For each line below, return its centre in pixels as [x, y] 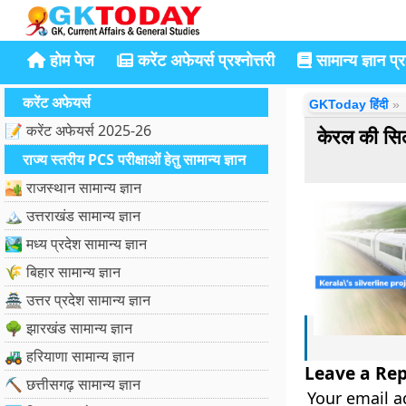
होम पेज [70, 60]
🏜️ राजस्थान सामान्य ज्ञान [73, 188]
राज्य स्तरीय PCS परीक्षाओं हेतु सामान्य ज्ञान [134, 159]
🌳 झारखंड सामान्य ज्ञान [68, 328]
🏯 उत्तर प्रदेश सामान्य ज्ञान [77, 300]
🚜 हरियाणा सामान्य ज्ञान [69, 356]
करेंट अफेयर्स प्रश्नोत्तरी [204, 60]
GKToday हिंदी [348, 104]
